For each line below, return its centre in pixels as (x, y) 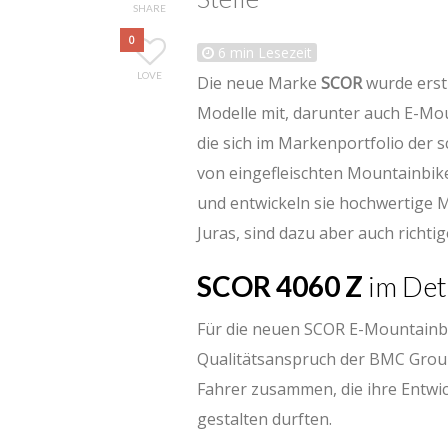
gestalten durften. (264, 418)
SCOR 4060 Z (280, 285)
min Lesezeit (269, 52)
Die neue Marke (259, 82)
